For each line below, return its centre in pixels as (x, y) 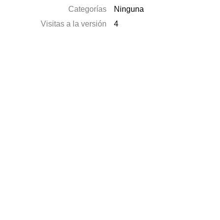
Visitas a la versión (74, 24)
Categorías (88, 9)
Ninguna (129, 9)
